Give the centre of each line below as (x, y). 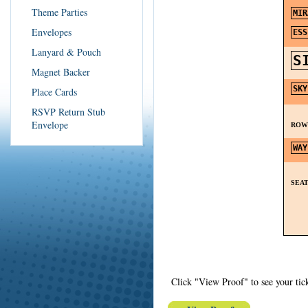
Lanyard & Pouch (66, 52)
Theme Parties (59, 12)
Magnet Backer (61, 72)
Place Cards (54, 92)
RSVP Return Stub (68, 112)
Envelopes (52, 32)
